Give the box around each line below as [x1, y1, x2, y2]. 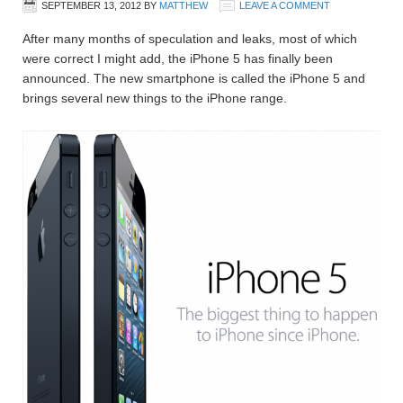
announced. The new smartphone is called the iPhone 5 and [22, 70, 365, 85]
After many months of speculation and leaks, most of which [22, 31, 357, 46]
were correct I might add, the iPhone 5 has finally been [22, 50, 333, 66]
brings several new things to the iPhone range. [22, 90, 287, 105]
